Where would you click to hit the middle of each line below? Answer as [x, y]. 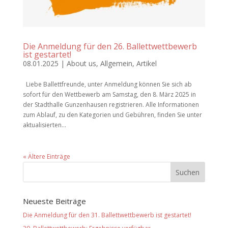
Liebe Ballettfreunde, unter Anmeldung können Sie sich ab [107, 84]
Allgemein [116, 63]
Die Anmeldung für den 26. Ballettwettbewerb [110, 46]
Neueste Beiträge [54, 201]
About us [81, 63]
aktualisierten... [44, 125]
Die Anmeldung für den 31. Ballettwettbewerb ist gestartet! [107, 215]
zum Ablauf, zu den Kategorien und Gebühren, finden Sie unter [112, 115]
